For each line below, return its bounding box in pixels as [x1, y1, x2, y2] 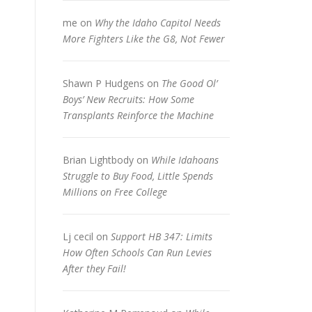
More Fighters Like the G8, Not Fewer [63, 32, 225, 46]
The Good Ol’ [162, 77, 217, 91]
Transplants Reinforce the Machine [63, 109, 214, 123]
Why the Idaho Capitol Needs [95, 16, 221, 30]
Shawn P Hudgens [63, 77, 144, 91]
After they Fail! [63, 262, 126, 276]
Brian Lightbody [63, 153, 134, 167]
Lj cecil [63, 230, 93, 244]
